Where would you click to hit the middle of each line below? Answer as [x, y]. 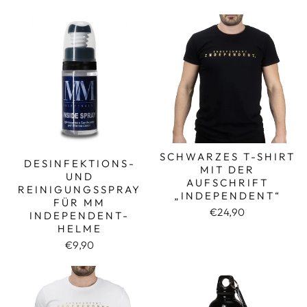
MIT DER [227, 169]
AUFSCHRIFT [227, 182]
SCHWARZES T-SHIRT [227, 156]
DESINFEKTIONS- [79, 163]
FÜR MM [80, 202]
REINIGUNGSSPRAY [80, 189]
